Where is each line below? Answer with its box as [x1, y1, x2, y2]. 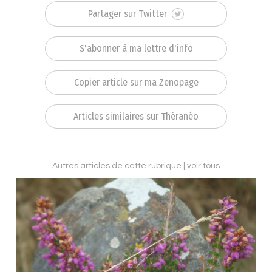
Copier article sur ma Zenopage [73, 76, 199, 88]
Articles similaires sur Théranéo [73, 110, 199, 122]
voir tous [187, 161, 220, 170]
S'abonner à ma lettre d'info [79, 42, 193, 54]
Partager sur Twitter [88, 7, 169, 19]
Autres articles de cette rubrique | [52, 161, 187, 170]
